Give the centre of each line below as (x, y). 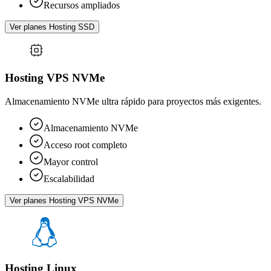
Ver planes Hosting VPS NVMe (64, 200)
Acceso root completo (85, 145)
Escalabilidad (69, 178)
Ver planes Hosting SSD (52, 27)
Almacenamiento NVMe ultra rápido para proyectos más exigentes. (133, 101)
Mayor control (71, 162)
